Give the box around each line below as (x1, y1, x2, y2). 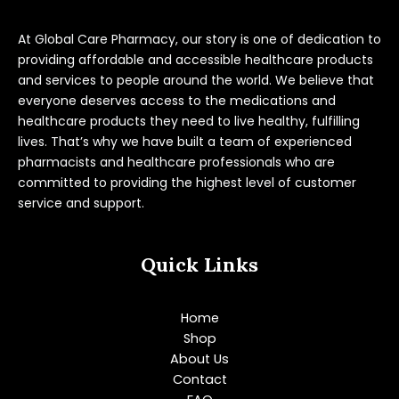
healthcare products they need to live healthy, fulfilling (18, 111, 360, 130)
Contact (172, 370, 227, 389)
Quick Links (141, 252, 258, 278)
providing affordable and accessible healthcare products (18, 50, 373, 69)
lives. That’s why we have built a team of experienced (18, 132, 352, 151)
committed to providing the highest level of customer (18, 173, 356, 191)
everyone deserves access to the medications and (18, 91, 336, 110)
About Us (170, 350, 229, 369)
